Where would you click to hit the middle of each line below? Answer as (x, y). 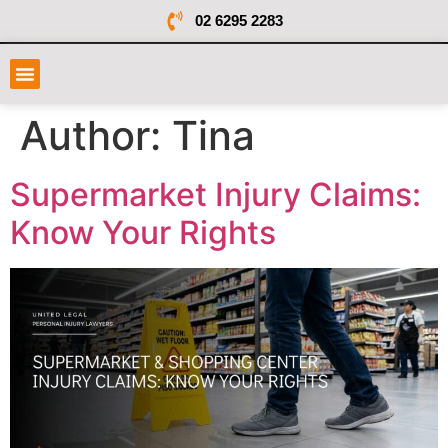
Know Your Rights (143, 232)
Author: (96, 135)
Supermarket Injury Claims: (215, 194)
